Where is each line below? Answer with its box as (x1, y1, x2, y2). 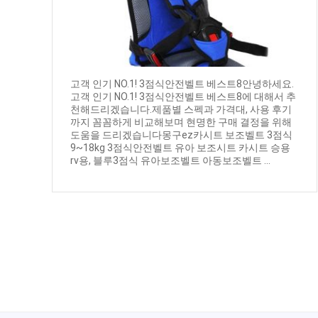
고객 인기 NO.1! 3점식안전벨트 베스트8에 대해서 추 (70, 91, 296, 103)
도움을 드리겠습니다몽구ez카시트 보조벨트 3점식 (70, 129, 292, 141)
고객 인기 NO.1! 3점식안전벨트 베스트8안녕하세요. (70, 78, 294, 90)
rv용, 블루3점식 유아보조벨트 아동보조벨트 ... (70, 155, 270, 167)
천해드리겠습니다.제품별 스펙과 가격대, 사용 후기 (70, 104, 292, 116)
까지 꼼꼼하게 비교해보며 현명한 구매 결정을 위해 (70, 116, 292, 128)
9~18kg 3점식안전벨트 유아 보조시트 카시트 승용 (70, 142, 290, 154)
